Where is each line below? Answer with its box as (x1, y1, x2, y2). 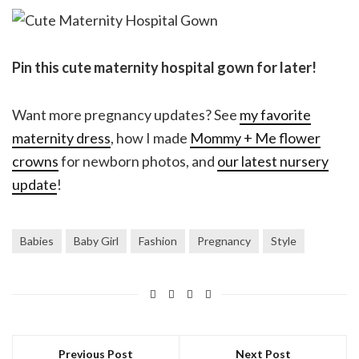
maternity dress (12, 129, 111, 147)
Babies (20, 234, 54, 248)
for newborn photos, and (58, 152, 217, 171)
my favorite (240, 106, 311, 124)
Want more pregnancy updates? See (12, 106, 240, 124)
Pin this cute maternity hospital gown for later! (12, 58, 317, 77)
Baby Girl (74, 234, 119, 248)
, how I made (111, 129, 190, 147)
